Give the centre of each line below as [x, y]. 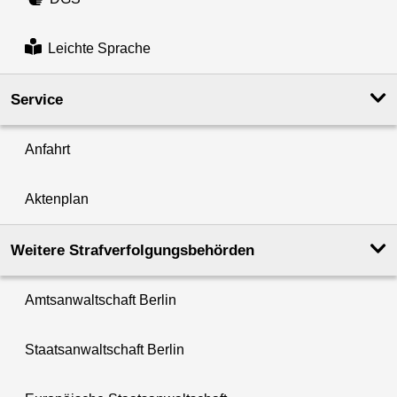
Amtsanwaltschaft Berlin [101, 300]
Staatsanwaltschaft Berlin [105, 350]
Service [37, 100]
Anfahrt [47, 150]
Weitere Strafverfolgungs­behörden [132, 251]
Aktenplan [57, 199]
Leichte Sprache [99, 49]
